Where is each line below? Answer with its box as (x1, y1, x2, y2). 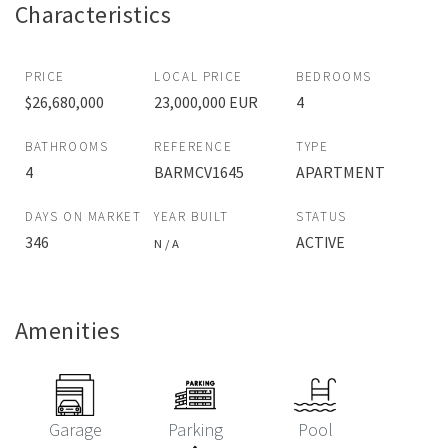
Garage (48, 418, 102, 442)
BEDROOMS (296, 68, 372, 86)
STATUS (296, 208, 347, 226)
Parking (167, 418, 223, 442)
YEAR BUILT (154, 208, 229, 226)
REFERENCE (154, 138, 233, 156)
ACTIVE (296, 232, 346, 253)
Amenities (15, 315, 121, 347)
